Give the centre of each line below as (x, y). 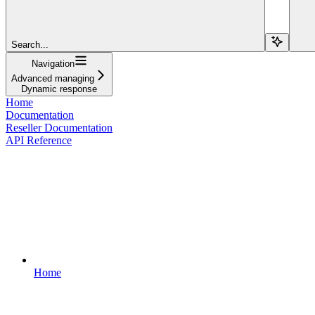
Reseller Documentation (59, 127)
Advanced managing (53, 78)
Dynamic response (59, 89)
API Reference (39, 140)
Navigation (53, 63)
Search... (30, 44)
